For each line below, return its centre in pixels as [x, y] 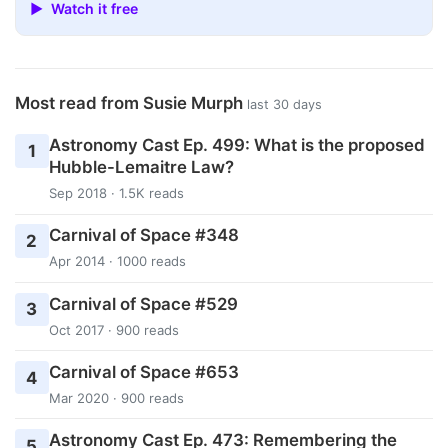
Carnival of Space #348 [143, 235]
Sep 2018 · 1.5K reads [116, 193]
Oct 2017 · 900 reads [113, 329]
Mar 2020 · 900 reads [116, 397]
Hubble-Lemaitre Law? [141, 167]
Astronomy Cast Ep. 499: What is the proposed [236, 145]
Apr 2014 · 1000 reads [117, 261]
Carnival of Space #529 [143, 303]
